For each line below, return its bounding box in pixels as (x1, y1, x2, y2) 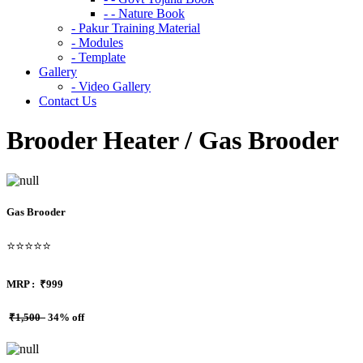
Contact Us (39, 94, 96, 108)
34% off (45, 310, 84, 323)
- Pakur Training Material (71, 21, 200, 35)
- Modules (71, 36, 123, 49)
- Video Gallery (71, 79, 151, 93)
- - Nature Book (104, 6, 185, 20)
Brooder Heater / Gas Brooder (6, 126, 345, 156)
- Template (71, 50, 126, 64)
